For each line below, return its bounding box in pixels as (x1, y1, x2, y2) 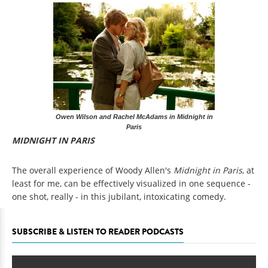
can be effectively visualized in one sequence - (64, 177, 251, 189)
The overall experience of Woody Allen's (12, 164, 173, 176)
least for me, (12, 177, 62, 189)
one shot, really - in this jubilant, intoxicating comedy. (12, 190, 226, 202)
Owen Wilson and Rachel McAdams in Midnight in (55, 112, 213, 120)
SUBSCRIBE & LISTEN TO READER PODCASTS (12, 225, 184, 237)
